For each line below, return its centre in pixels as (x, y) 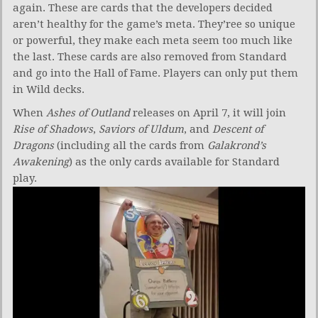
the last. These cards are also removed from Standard (150, 56)
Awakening (41, 161)
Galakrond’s (237, 145)
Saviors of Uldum (141, 129)
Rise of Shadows (53, 129)
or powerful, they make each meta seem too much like (153, 40)
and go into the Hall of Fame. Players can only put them (155, 73)
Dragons (33, 145)
